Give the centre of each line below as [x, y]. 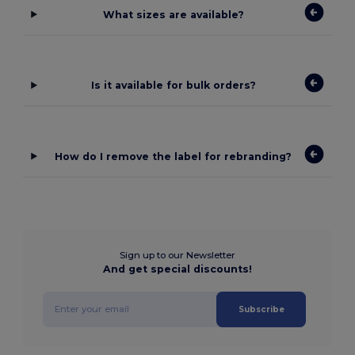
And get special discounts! [177, 269]
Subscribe [261, 309]
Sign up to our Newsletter [177, 255]
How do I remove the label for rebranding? [174, 156]
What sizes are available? [173, 14]
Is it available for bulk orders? [173, 86]
